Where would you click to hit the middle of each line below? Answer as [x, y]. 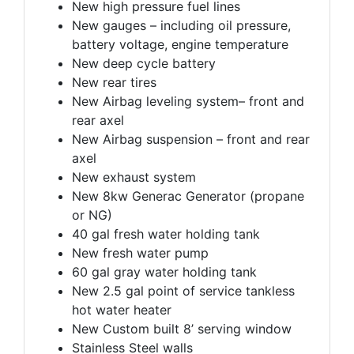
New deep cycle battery [144, 63]
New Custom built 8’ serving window [182, 328]
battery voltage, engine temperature [180, 44]
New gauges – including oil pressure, [181, 25]
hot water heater [122, 309]
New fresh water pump [140, 252]
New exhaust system [134, 177]
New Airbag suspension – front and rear [191, 139]
